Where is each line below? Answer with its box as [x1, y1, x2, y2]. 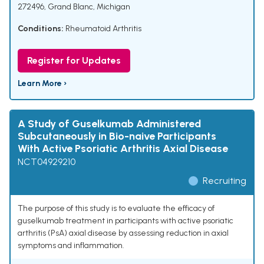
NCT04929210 [18, 156, 75, 168]
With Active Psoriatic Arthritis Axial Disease [18, 142, 228, 156]
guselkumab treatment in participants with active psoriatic [18, 216, 233, 226]
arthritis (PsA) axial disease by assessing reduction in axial [18, 228, 229, 239]
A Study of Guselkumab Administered [18, 117, 201, 131]
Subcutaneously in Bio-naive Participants [18, 130, 216, 143]
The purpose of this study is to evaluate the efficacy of [18, 203, 214, 214]
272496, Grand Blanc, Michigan [18, 2, 130, 12]
